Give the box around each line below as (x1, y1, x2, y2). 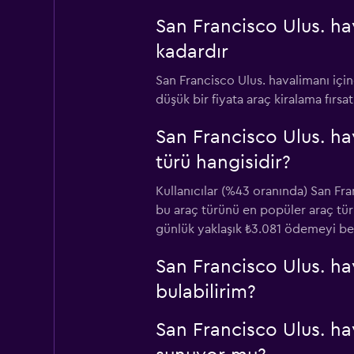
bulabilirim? (155, 283, 256, 302)
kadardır (155, 43, 228, 62)
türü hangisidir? (155, 153, 291, 172)
